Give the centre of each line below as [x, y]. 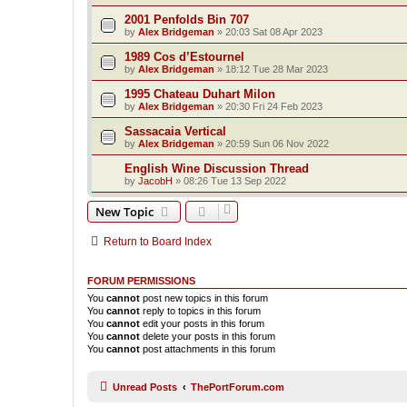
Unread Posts [145, 387]
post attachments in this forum [208, 349]
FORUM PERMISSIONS [141, 281]
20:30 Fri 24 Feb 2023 [274, 107]
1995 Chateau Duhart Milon [200, 94]
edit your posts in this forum [202, 324]
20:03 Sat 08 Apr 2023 [274, 32]
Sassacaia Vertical [175, 132]
